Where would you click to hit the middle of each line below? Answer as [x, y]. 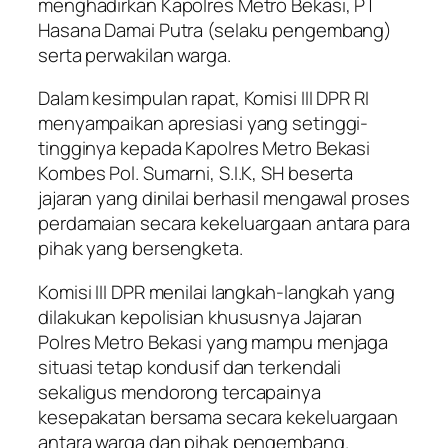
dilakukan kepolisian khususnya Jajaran [200, 316]
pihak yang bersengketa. [140, 248]
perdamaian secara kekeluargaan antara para [224, 223]
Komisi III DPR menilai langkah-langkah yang [216, 291]
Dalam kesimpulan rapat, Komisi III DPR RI [203, 98]
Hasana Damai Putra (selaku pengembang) [215, 29]
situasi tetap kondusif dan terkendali [190, 366]
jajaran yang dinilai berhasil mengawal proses [224, 198]
